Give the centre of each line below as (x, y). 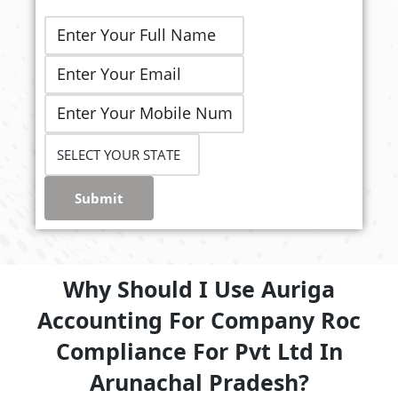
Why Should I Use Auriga (199, 289)
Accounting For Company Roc (199, 320)
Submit (99, 198)
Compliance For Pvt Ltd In (199, 351)
